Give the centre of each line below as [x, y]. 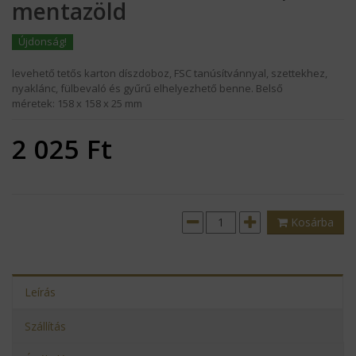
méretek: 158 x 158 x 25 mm [77, 103]
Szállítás [45, 326]
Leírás [40, 292]
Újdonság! [42, 42]
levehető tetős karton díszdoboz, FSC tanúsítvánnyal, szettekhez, [170, 73]
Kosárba [311, 222]
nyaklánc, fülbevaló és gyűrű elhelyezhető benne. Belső [147, 88]
